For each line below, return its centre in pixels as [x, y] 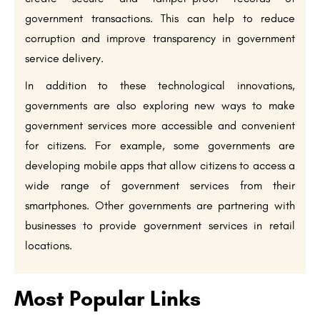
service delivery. [64, 59]
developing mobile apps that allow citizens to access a [160, 166]
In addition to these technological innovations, [160, 86]
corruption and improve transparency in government [160, 39]
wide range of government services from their [160, 186]
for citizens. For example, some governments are [160, 146]
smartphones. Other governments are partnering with [160, 206]
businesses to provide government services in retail [160, 226]
